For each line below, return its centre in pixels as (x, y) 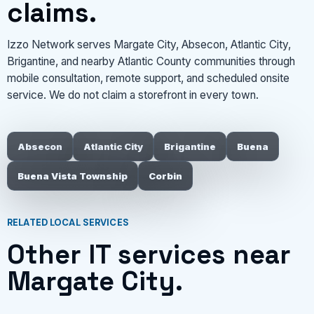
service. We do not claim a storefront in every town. (133, 95)
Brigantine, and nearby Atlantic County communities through (151, 62)
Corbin (165, 176)
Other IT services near (149, 254)
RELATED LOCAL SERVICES (68, 222)
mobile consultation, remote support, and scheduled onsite (148, 78)
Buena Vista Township (73, 176)
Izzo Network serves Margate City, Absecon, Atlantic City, (149, 45)
